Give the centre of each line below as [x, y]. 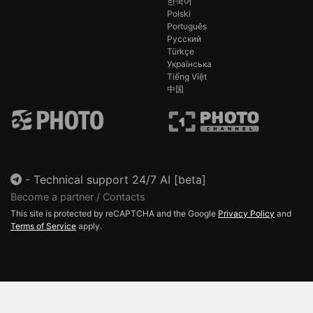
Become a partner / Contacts [78, 196]
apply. [89, 226]
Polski [179, 13]
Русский [184, 38]
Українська [189, 64]
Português [187, 26]
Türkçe [181, 51]
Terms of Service [43, 226]
